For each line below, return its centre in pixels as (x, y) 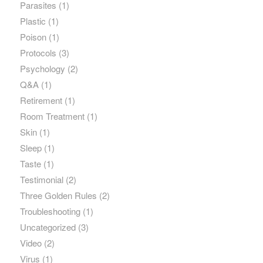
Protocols (38, 53)
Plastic (33, 21)
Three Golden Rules (58, 195)
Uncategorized (48, 227)
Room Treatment (52, 116)
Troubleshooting (50, 211)
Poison (33, 37)
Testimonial (41, 180)
